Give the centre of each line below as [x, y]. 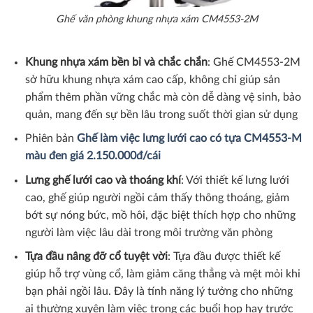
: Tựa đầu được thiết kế [224, 257]
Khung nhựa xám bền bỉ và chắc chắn [116, 62]
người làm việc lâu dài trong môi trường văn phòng [148, 232]
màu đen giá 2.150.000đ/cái [93, 156]
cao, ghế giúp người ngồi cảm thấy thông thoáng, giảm [157, 197]
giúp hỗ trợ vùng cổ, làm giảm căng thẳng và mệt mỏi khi [162, 274]
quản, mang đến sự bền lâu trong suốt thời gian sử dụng [161, 114]
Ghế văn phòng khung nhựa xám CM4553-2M [156, 19]
